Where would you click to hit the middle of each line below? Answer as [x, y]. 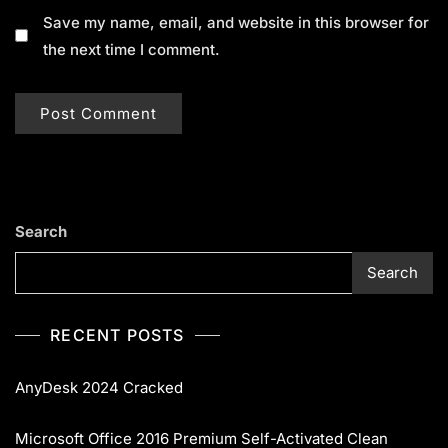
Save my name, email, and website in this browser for [236, 22]
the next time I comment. [131, 49]
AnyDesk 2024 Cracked [99, 387]
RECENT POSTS [117, 334]
